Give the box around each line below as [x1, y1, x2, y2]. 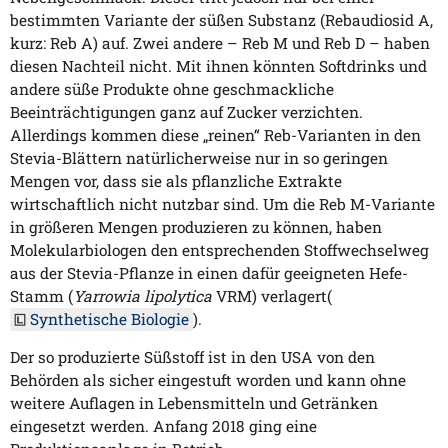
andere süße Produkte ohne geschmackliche [10, 78, 334, 99]
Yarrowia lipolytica [73, 285, 212, 306]
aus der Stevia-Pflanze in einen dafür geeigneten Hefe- [10, 262, 408, 283]
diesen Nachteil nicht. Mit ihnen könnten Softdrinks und [10, 55, 427, 76]
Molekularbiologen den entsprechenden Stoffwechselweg [10, 239, 429, 260]
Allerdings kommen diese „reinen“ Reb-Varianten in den [10, 124, 421, 145]
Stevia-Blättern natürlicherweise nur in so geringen [10, 147, 388, 168]
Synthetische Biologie [30, 308, 189, 329]
